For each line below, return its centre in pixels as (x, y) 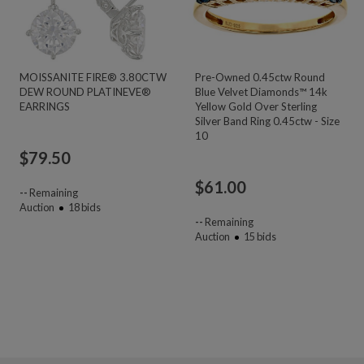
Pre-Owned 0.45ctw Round (260, 77)
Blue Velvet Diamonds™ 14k (261, 91)
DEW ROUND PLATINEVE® (85, 91)
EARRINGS (45, 106)
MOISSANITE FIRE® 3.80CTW (93, 77)
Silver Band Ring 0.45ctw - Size (267, 121)
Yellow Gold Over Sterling (256, 106)
